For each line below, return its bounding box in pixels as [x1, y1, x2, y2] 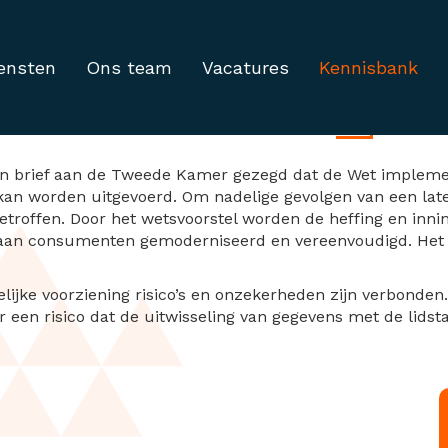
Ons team [85, 57, 172, 78]
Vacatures [201, 57, 289, 78]
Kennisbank [318, 57, 418, 78]
